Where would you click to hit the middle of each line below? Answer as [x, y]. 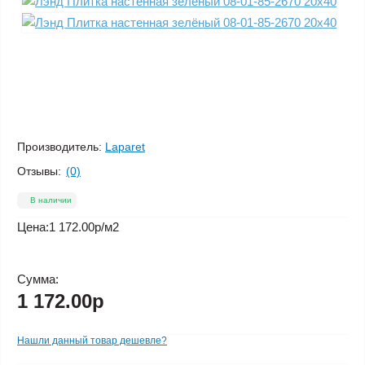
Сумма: [38, 279]
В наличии [51, 200]
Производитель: [59, 147]
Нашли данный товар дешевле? [92, 341]
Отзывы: [39, 171]
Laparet [125, 147]
